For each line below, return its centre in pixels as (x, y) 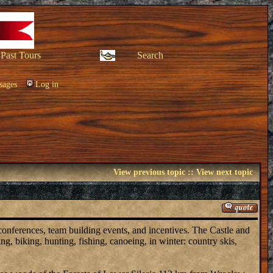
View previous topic (149, 172)
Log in (47, 84)
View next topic (225, 172)
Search (150, 55)
